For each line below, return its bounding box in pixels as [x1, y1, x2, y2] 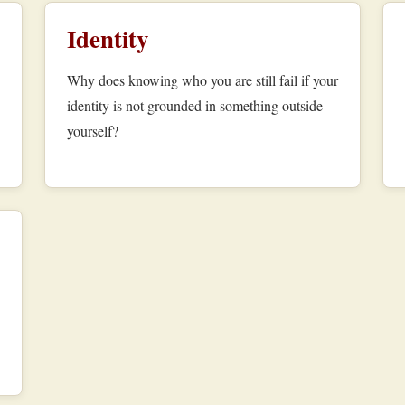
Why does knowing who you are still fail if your [66, 71, 338, 90]
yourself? [66, 121, 118, 141]
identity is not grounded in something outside [66, 96, 323, 116]
